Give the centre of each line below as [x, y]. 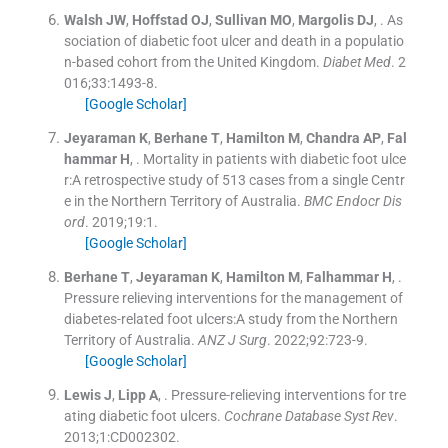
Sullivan [240, 19]
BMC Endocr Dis [352, 200]
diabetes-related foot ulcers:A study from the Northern [230, 318]
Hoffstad [159, 19]
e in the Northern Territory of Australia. [182, 200]
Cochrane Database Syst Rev [308, 415]
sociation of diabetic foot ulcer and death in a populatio [233, 40]
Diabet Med [356, 61]
